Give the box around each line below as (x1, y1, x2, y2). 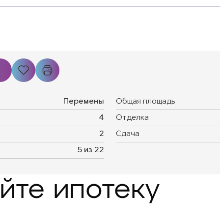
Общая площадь (116, 98, 175, 106)
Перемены (63, 98, 104, 106)
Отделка (116, 114, 149, 122)
